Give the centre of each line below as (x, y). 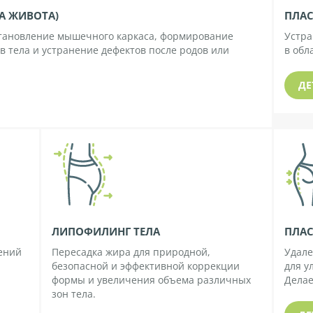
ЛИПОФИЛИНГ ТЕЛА (106, 232)
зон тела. (74, 294)
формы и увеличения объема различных (152, 280)
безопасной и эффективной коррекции (146, 266)
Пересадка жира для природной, (131, 252)
